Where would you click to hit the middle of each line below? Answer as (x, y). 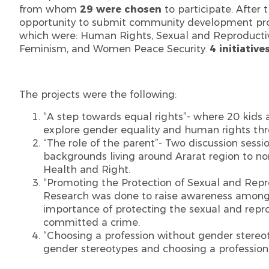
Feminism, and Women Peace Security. (115, 49)
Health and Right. (88, 169)
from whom (50, 10)
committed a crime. (92, 222)
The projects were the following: (99, 95)
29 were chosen (121, 10)
